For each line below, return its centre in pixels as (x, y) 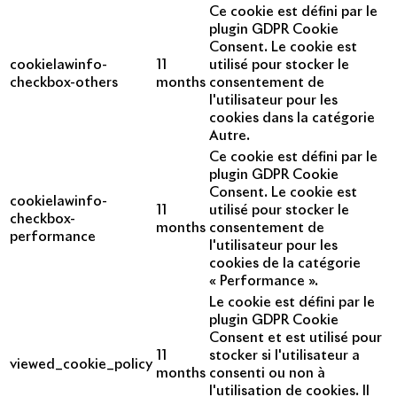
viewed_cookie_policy (81, 365)
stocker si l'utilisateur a (284, 356)
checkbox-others (64, 83)
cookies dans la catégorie (292, 119)
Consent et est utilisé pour (296, 339)
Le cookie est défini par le (292, 303)
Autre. (230, 136)
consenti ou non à (267, 374)
